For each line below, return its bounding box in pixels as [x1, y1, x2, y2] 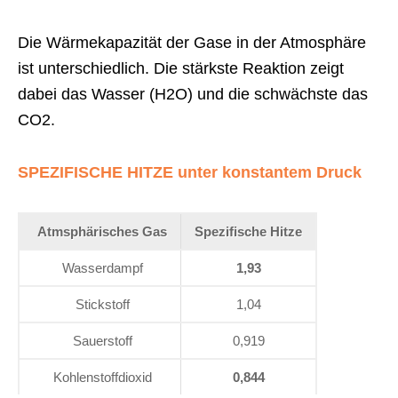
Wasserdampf [61, 259, 143, 275]
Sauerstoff [72, 332, 132, 348]
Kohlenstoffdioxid [52, 369, 152, 385]
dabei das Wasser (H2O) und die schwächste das [18, 84, 368, 103]
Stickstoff [75, 296, 130, 312]
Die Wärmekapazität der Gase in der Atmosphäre [18, 33, 366, 52]
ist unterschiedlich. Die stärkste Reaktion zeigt [18, 59, 344, 77]
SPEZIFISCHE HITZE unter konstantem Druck [18, 163, 362, 181]
